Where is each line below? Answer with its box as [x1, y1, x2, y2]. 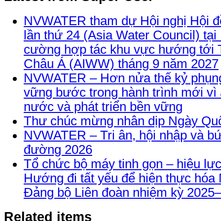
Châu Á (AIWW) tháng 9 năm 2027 [24, 57, 219, 71]
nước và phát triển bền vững [24, 100, 183, 114]
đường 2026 [24, 143, 92, 157]
